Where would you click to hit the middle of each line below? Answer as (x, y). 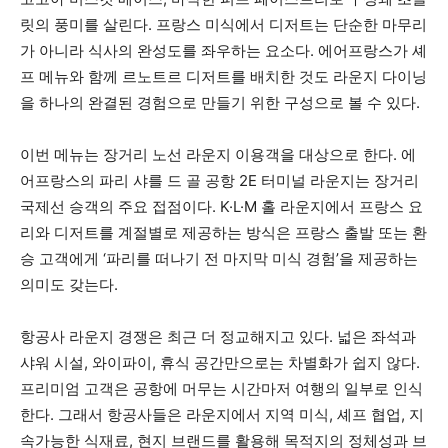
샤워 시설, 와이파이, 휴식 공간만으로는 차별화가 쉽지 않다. (220, 363)
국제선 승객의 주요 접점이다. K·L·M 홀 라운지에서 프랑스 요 (221, 207)
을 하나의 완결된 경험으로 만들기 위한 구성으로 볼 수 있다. (220, 103)
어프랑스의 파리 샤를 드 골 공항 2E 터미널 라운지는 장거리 (219, 181)
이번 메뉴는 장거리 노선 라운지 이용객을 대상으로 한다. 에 (218, 155)
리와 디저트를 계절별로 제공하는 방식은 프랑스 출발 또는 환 (223, 233)
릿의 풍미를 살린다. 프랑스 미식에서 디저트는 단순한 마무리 (223, 25)
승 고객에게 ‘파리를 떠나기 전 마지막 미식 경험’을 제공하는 (219, 259)
